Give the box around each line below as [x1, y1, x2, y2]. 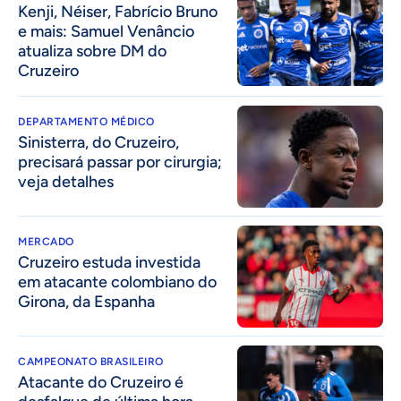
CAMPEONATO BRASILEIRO [18, 355, 164, 369]
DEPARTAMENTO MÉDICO [18, 115, 155, 128]
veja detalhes [18, 171, 114, 192]
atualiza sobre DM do [18, 40, 166, 61]
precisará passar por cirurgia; [18, 151, 222, 172]
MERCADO [18, 235, 74, 248]
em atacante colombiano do [18, 271, 217, 292]
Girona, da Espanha [18, 291, 155, 311]
